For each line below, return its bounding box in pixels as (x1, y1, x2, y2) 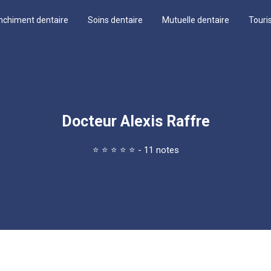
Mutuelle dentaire (162, 15, 229, 25)
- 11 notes (137, 145, 179, 155)
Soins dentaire (88, 15, 143, 25)
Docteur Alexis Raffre (61, 113, 210, 130)
